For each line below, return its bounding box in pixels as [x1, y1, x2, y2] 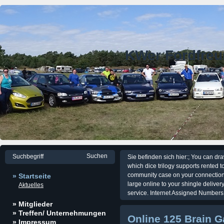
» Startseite [12, 172, 51, 180]
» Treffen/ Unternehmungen [12, 209, 106, 217]
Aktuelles [18, 181, 43, 188]
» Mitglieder [12, 200, 52, 208]
